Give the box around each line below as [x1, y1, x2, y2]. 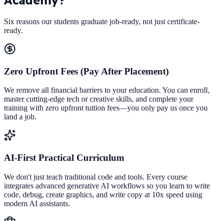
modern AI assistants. [4, 199, 70, 208]
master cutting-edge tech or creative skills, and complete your [4, 95, 193, 104]
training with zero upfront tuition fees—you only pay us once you [4, 104, 208, 112]
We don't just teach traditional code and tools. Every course [4, 172, 187, 181]
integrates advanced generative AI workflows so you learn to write [4, 181, 210, 190]
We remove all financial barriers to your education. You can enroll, [4, 86, 210, 95]
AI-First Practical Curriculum [4, 152, 124, 163]
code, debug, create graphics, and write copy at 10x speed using [4, 190, 202, 199]
